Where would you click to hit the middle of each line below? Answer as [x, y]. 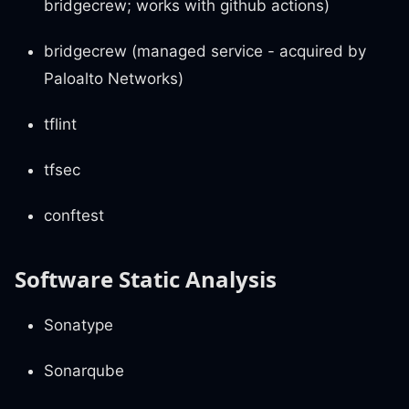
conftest [74, 216]
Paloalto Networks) [114, 79]
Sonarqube [84, 371]
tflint [60, 125]
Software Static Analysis [146, 279]
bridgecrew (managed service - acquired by [205, 52]
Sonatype [79, 325]
